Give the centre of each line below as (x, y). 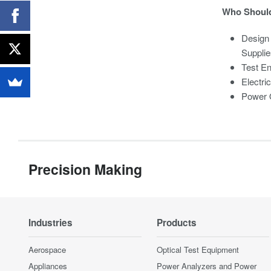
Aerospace (47, 250)
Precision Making (85, 169)
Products (176, 223)
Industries (51, 223)
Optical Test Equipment (198, 250)
